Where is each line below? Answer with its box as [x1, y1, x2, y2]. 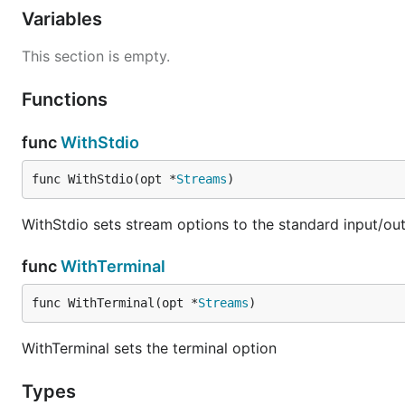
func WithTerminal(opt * [32, 296, 198, 310]
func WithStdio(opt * [32, 172, 176, 186]
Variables [22, 8, 107, 30]
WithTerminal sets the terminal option [22, 339, 277, 357]
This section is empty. [22, 47, 170, 65]
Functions [22, 89, 112, 110]
